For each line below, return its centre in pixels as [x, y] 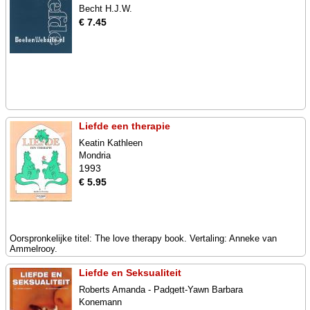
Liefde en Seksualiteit [130, 273]
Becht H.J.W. [106, 9]
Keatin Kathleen [111, 143]
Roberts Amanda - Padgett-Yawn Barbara [161, 290]
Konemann [100, 302]
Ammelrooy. [34, 249]
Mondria [95, 155]
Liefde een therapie [125, 126]
